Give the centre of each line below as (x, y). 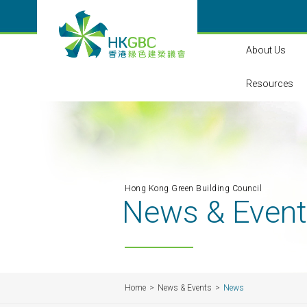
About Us (266, 50)
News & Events (185, 288)
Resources (270, 84)
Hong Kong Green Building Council (193, 188)
